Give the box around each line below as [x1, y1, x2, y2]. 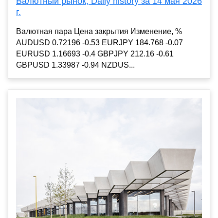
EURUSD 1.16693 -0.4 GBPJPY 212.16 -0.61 [16, 50, 174, 58]
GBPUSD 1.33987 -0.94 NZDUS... [16, 61, 135, 70]
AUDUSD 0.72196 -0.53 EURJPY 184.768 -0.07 [16, 38, 183, 47]
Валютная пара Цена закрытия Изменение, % [16, 27, 182, 36]
